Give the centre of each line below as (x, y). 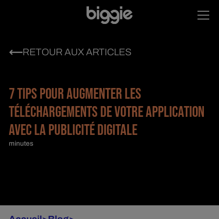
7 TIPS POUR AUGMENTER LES (75, 94)
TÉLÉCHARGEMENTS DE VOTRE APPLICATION (106, 112)
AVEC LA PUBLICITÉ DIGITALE (73, 131)
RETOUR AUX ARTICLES (77, 52)
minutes (21, 144)
